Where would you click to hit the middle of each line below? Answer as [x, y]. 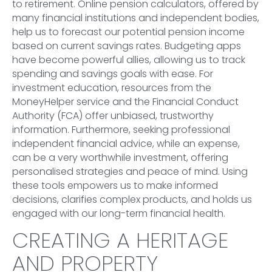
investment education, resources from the [112, 87]
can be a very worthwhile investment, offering [120, 157]
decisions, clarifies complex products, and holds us [132, 199]
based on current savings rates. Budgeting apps [127, 46]
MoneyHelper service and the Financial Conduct [125, 101]
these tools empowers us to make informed [115, 185]
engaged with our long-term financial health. [119, 213]
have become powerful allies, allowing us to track [129, 59]
